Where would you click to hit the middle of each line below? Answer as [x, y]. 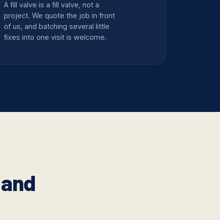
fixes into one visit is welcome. [55, 37]
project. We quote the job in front [60, 16]
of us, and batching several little [57, 27]
